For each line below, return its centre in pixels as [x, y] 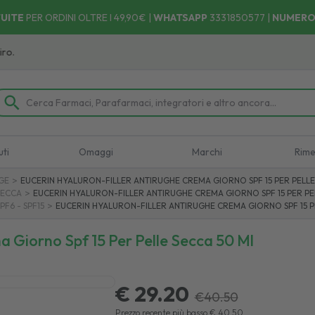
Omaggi [96, 152]
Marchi [207, 152]
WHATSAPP [180, 18]
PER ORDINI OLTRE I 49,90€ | [88, 18]
